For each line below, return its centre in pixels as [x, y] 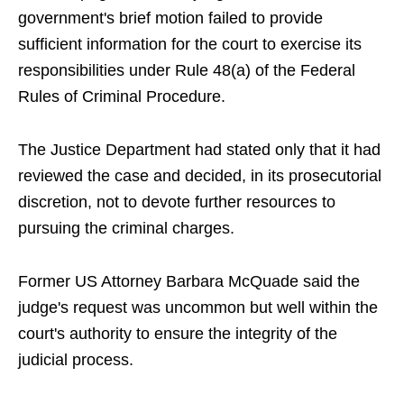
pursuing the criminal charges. [126, 229]
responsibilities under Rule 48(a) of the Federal [187, 71]
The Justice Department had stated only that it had [199, 150]
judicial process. [76, 360]
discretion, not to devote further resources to [177, 202]
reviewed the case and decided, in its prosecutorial [200, 176]
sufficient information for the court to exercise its [190, 45]
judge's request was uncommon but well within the [198, 308]
